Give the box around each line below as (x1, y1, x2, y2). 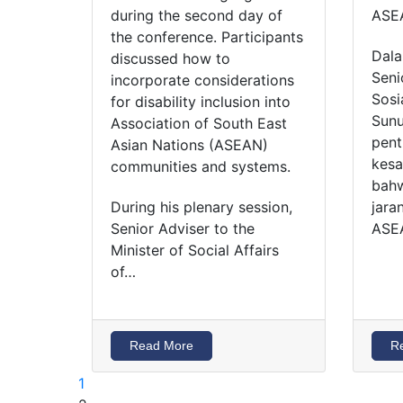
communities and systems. (111, 157, 291, 176)
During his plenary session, (111, 197, 292, 216)
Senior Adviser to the (111, 219, 255, 237)
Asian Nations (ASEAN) (111, 136, 268, 155)
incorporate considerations (111, 71, 294, 90)
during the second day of (111, 6, 282, 25)
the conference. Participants (111, 28, 303, 47)
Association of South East (111, 114, 287, 133)
